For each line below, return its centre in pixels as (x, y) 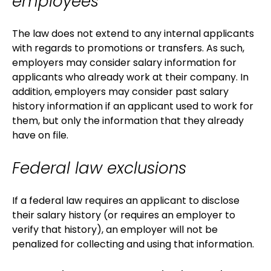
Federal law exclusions (99, 168)
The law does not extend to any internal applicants (133, 34)
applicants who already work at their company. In (130, 77)
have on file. (40, 135)
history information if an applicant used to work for (133, 106)
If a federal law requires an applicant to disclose (126, 201)
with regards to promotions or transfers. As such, (128, 48)
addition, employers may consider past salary (120, 92)
